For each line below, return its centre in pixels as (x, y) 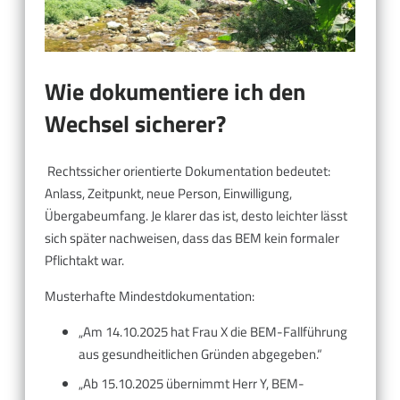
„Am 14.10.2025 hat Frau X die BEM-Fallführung (212, 332)
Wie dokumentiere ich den (175, 91)
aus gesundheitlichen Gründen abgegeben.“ (200, 354)
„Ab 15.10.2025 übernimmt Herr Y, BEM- (191, 383)
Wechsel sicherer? (135, 123)
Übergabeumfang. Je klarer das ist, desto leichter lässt (196, 216)
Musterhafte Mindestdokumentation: (150, 296)
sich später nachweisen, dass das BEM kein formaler (192, 238)
